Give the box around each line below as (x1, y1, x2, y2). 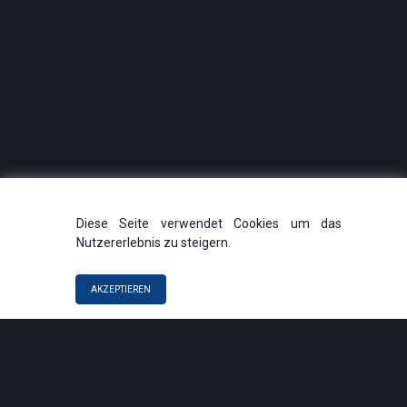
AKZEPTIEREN (91, 284, 152, 294)
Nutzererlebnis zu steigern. (76, 235, 231, 250)
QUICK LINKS (280, 377, 357, 390)
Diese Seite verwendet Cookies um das (76, 216, 342, 231)
